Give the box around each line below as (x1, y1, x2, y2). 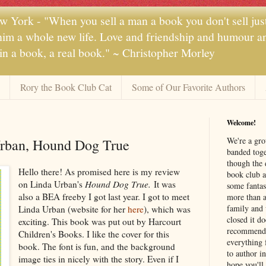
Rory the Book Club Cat (20, 81, 112, 94)
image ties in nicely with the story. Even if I (18, 252, 179, 265)
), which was (143, 202, 191, 215)
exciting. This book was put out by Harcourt (18, 215, 181, 227)
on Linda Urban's (18, 178, 85, 190)
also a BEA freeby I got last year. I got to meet (18, 190, 189, 202)
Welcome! (226, 117, 256, 128)
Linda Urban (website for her (18, 202, 128, 215)
